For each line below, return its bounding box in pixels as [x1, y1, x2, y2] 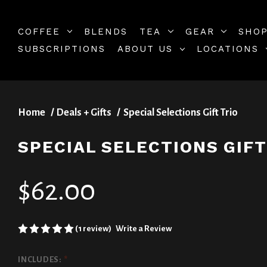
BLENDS [84, 26, 128, 37]
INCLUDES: [18, 255, 64, 265]
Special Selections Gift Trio [123, 107, 238, 118]
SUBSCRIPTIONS [18, 44, 105, 55]
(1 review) [74, 223, 113, 233]
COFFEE [18, 26, 60, 37]
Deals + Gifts [57, 107, 112, 118]
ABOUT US [117, 44, 173, 55]
